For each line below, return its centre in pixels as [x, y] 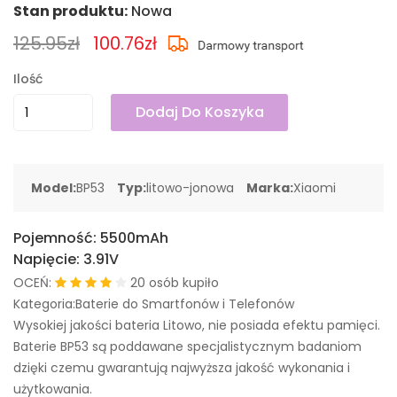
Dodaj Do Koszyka [199, 112]
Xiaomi [315, 188]
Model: [54, 188]
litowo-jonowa [190, 188]
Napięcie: [48, 259]
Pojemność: [57, 238]
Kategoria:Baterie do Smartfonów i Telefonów [154, 304]
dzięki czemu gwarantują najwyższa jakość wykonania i [182, 368]
